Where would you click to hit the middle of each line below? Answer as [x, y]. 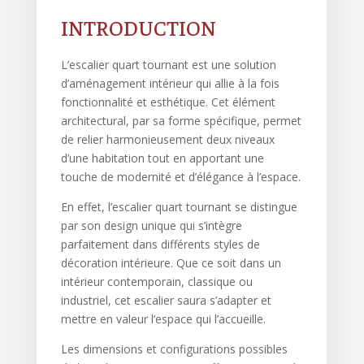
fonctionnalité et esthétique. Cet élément [168, 102]
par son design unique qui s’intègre [151, 226]
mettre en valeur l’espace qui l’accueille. [163, 319]
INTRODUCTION [138, 28]
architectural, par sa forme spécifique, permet [181, 121]
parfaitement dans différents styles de [160, 245]
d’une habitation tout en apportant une [162, 158]
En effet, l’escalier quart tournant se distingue [179, 207]
